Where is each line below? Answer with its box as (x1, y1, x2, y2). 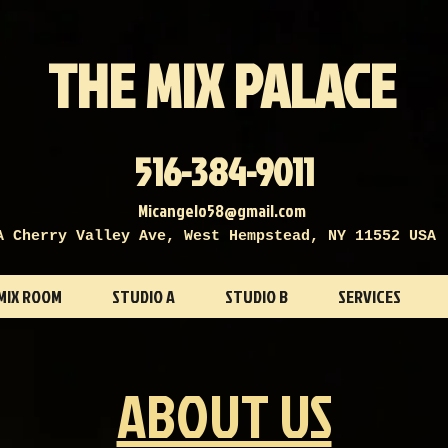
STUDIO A (111, 284, 175, 309)
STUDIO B (224, 284, 288, 309)
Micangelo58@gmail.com (138, 199, 306, 222)
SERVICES (337, 284, 401, 309)
